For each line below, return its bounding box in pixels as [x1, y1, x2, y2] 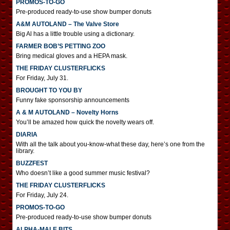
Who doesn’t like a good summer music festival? [16, 169, 150, 177]
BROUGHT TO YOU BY [16, 87, 82, 94]
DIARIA [16, 131, 37, 138]
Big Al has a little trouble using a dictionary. [16, 30, 135, 37]
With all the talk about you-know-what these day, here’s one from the [16, 141, 205, 148]
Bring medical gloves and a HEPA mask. [16, 52, 127, 60]
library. [16, 147, 34, 155]
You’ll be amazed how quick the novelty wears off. [16, 119, 154, 126]
